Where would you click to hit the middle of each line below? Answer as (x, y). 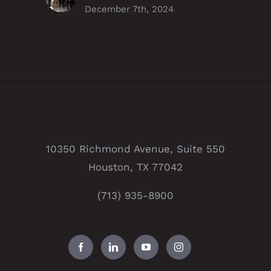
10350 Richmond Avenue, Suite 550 (135, 149)
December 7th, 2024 (129, 9)
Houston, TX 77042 (135, 167)
